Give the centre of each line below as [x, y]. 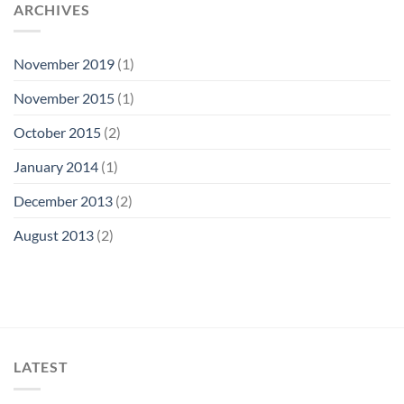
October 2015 [57, 133]
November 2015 [64, 98]
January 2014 [56, 167]
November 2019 [64, 64]
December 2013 [63, 201]
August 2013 [54, 235]
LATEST [41, 367]
